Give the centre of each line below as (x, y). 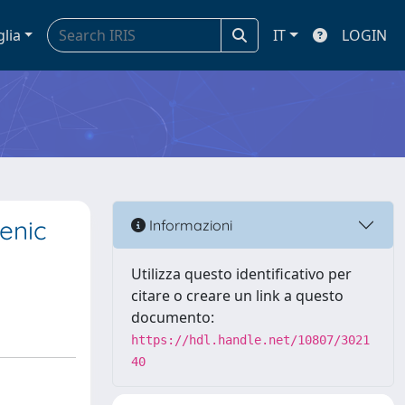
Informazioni (189, 225)
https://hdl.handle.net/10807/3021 (250, 340)
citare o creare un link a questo (237, 296)
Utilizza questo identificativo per (241, 274)
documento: (173, 317)
